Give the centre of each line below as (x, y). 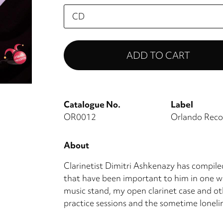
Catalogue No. (92, 104)
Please (76, 10)
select (75, 22)
